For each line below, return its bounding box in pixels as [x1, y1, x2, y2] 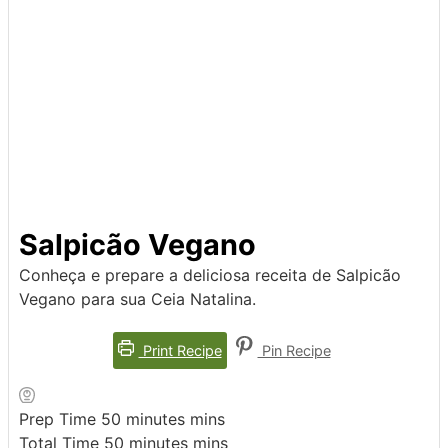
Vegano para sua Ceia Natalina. [19, 288, 256, 309]
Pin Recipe [257, 341, 331, 359]
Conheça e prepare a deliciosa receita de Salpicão [19, 264, 401, 285]
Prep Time [19, 408, 101, 429]
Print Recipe [138, 341, 222, 359]
